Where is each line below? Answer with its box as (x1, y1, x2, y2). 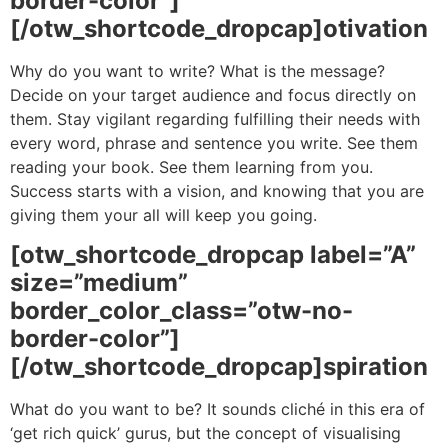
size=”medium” (10, 268, 188, 298)
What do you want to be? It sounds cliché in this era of (10, 399, 425, 420)
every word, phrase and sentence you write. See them (10, 132, 418, 153)
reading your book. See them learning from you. (10, 156, 373, 177)
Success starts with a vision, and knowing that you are (10, 180, 424, 201)
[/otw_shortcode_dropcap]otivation (10, 13, 428, 43)
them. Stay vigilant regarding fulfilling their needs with (10, 108, 420, 129)
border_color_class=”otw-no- (10, 296, 353, 326)
